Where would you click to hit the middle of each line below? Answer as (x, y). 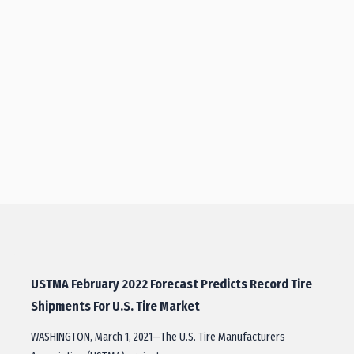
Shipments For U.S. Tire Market (115, 306)
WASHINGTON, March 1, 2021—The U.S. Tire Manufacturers (158, 337)
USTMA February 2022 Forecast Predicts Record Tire (171, 284)
